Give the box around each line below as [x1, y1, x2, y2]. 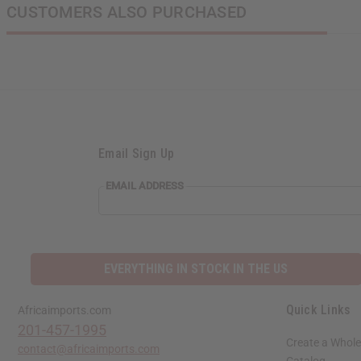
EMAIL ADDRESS [106, 180, 184, 193]
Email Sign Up [98, 146, 175, 162]
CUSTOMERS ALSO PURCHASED [6, 2, 247, 23]
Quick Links [285, 302, 351, 318]
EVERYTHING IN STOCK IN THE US [104, 261, 288, 277]
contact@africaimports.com [18, 342, 160, 356]
